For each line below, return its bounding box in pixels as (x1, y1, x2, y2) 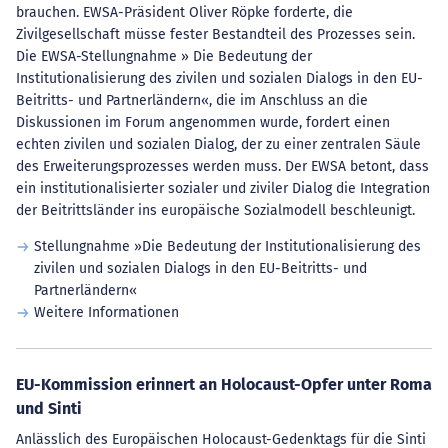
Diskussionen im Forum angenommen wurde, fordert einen (16, 114, 390, 131)
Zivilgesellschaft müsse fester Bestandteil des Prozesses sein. (16, 26, 415, 43)
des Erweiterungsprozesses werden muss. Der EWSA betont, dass (16, 158, 429, 175)
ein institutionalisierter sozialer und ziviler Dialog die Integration (16, 180, 430, 197)
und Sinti (16, 399, 82, 418)
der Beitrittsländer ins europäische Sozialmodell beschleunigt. (16, 202, 415, 219)
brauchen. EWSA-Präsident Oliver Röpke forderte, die (16, 4, 353, 21)
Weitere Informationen (33, 304, 179, 321)
